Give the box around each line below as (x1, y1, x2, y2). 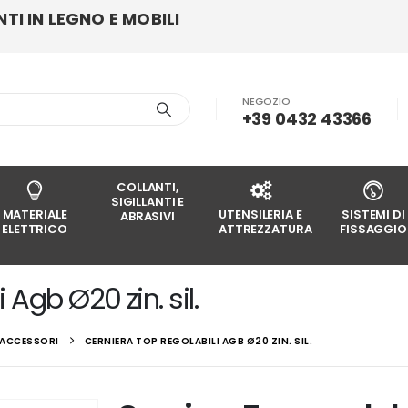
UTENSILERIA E (219, 206, 302, 224)
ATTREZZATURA (219, 220, 312, 239)
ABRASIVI (120, 208, 175, 226)
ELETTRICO (2, 220, 67, 239)
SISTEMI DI (342, 206, 405, 224)
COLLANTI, (117, 178, 178, 197)
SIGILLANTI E (110, 193, 185, 211)
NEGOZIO (241, 93, 291, 108)
